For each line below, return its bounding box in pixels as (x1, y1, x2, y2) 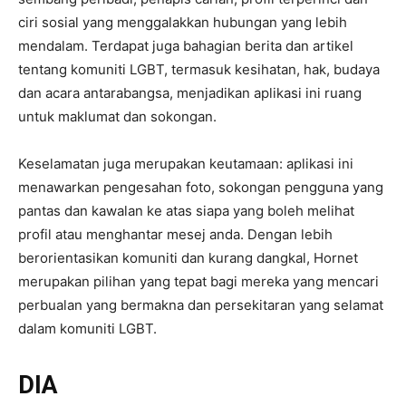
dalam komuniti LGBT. (18, 320, 157, 337)
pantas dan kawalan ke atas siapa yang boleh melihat (18, 202, 354, 219)
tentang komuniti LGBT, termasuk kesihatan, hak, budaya (18, 61, 380, 78)
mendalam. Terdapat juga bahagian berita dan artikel (18, 37, 353, 54)
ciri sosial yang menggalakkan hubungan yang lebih (18, 14, 347, 31)
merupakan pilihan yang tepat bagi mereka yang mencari (18, 273, 379, 290)
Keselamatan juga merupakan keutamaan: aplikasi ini (18, 155, 353, 172)
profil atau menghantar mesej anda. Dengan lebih (18, 226, 333, 243)
